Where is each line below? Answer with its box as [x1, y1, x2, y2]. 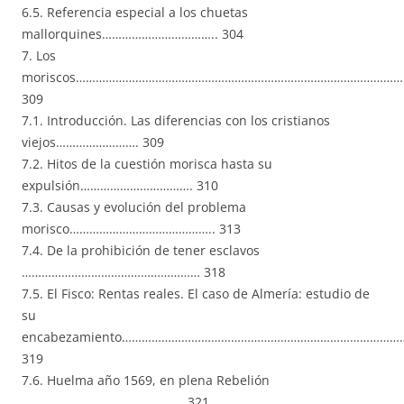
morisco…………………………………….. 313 [22, 220, 241, 238]
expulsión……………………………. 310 [22, 177, 218, 195]
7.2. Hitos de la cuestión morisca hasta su [22, 155, 272, 173]
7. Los [22, 47, 56, 65]
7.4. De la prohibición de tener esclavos [22, 242, 260, 260]
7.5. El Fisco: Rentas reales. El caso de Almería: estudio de [22, 285, 370, 303]
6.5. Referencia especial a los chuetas [22, 4, 248, 22]
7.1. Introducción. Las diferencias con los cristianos [22, 112, 330, 130]
